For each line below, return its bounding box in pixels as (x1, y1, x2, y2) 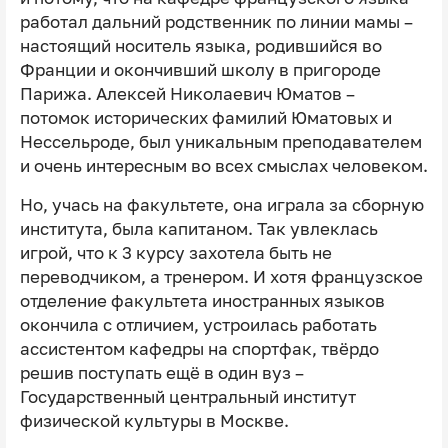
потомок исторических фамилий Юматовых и (19, 108, 392, 129)
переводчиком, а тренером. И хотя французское (19, 267, 423, 288)
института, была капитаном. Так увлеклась (19, 219, 378, 240)
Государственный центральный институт (19, 387, 356, 408)
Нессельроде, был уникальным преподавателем (19, 132, 422, 153)
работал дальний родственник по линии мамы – (19, 12, 413, 33)
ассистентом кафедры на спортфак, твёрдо (19, 339, 379, 360)
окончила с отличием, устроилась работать (19, 315, 377, 336)
